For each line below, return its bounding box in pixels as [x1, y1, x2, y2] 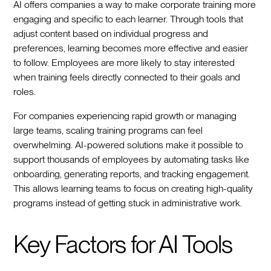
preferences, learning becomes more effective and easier [13, 42, 249, 54]
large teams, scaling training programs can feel [13, 124, 203, 136]
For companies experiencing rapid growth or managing [13, 109, 237, 122]
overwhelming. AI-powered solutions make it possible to [13, 139, 244, 151]
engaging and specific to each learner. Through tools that [13, 13, 244, 25]
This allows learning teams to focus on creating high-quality [13, 182, 253, 194]
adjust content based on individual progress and [13, 27, 209, 39]
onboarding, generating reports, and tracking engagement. [13, 168, 250, 180]
